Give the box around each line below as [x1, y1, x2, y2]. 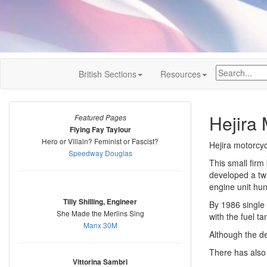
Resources [160, 68, 201, 80]
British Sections [79, 68, 136, 80]
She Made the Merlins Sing [56, 208, 144, 218]
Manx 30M [83, 220, 117, 230]
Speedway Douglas [68, 148, 132, 158]
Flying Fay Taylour [69, 125, 131, 135]
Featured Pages [74, 113, 126, 122]
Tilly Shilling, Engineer [63, 197, 137, 207]
